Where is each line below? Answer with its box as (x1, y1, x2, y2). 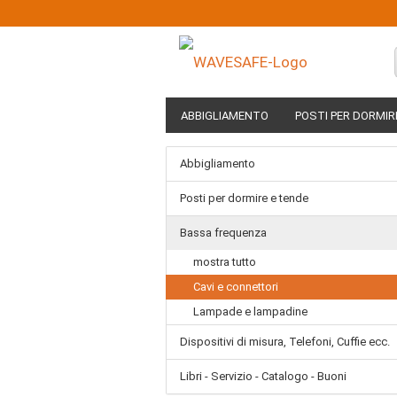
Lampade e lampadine (193, 305, 307, 318)
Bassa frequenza (180, 226, 267, 239)
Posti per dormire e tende (180, 191, 308, 205)
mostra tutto (193, 255, 256, 269)
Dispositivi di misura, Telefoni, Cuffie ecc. (180, 335, 390, 348)
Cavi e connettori (193, 280, 278, 293)
